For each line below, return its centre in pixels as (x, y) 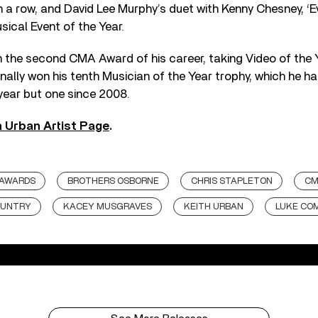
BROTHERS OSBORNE (113, 181)
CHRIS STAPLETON (232, 181)
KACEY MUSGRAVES (107, 207)
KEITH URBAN (213, 207)
